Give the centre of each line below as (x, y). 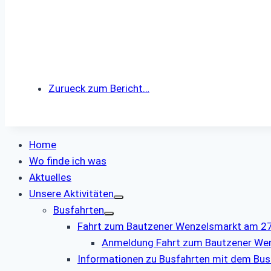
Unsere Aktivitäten (71, 194)
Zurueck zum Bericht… (99, 89)
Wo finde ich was (68, 161)
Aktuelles (50, 178)
